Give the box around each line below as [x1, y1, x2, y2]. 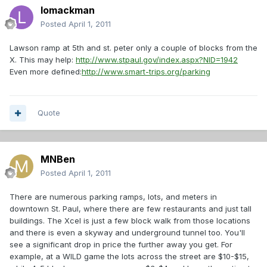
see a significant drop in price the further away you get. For [10, 240, 232, 250]
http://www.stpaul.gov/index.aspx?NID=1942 [76, 55, 238, 65]
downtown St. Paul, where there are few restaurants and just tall [10, 204, 252, 214]
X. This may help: [10, 55, 76, 65]
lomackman [41, 4, 95, 17]
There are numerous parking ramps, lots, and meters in [10, 192, 217, 202]
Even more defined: [10, 67, 82, 77]
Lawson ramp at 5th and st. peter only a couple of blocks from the [10, 43, 257, 53]
